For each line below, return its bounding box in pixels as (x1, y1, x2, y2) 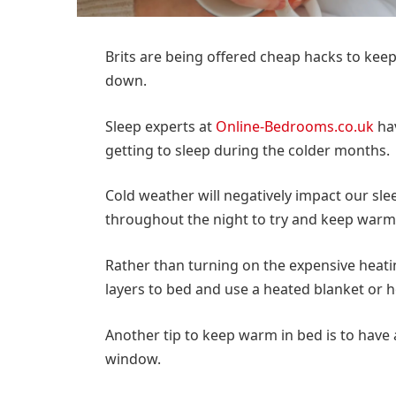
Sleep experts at (104, 116, 216, 136)
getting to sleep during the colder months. (104, 140, 390, 160)
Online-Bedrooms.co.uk (215, 116, 374, 136)
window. (104, 348, 161, 369)
